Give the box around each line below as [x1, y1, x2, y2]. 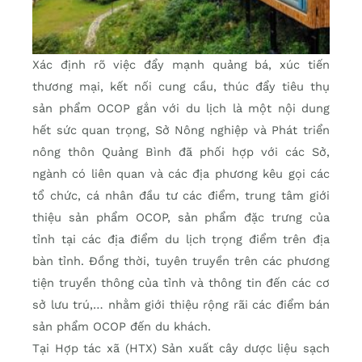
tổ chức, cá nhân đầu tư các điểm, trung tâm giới [32, 188, 330, 204]
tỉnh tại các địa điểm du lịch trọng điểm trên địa [32, 232, 330, 247]
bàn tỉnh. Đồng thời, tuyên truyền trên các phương [32, 254, 330, 269]
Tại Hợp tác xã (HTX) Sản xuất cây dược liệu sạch [32, 341, 330, 356]
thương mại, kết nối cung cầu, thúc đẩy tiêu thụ [32, 79, 330, 95]
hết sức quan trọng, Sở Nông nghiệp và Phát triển [32, 123, 330, 138]
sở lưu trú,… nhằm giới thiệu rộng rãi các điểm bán [32, 297, 330, 313]
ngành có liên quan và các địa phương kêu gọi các [32, 166, 330, 182]
